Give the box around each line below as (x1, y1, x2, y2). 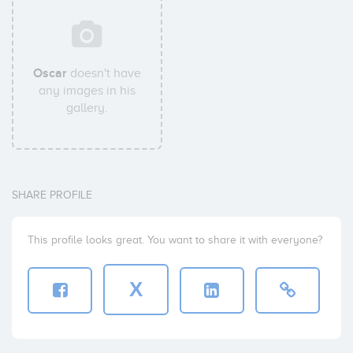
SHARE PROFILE (12, 189, 92, 201)
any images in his (39, 84, 136, 98)
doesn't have (67, 66, 142, 80)
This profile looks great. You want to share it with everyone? (28, 234, 322, 246)
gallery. (66, 101, 109, 115)
